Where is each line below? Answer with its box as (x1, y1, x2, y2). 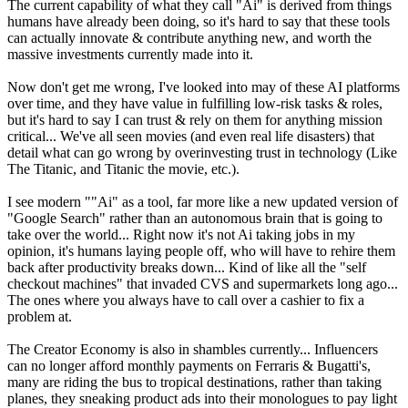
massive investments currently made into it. (7, 46, 253, 63)
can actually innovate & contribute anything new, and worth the (7, 30, 372, 46)
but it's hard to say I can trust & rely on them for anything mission (7, 112, 382, 128)
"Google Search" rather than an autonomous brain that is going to (7, 210, 382, 227)
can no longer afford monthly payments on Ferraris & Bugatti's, (7, 358, 371, 374)
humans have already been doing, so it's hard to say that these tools (7, 14, 390, 30)
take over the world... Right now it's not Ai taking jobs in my (7, 227, 355, 243)
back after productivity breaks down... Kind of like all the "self (7, 260, 366, 276)
